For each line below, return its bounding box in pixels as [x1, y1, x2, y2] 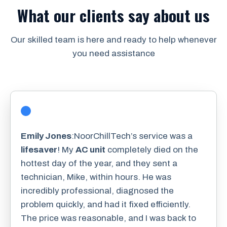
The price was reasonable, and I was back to [21, 213, 196, 223]
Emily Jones [21, 131, 71, 141]
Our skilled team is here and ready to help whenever [10, 35, 217, 45]
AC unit [75, 144, 105, 155]
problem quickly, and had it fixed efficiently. [21, 199, 191, 209]
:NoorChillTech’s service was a [71, 131, 193, 141]
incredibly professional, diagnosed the [21, 185, 174, 196]
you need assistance [72, 49, 155, 59]
